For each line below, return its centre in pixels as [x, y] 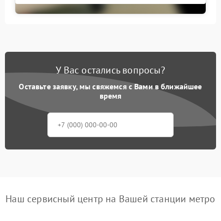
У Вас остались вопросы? [110, 70]
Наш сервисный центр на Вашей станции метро [110, 199]
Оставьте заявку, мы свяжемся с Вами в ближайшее [110, 86]
